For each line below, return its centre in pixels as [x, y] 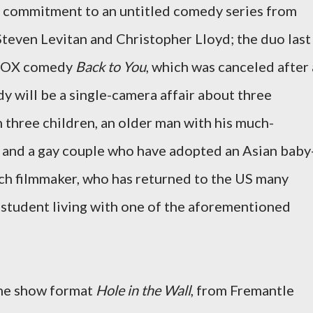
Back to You [111, 66]
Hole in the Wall [143, 290]
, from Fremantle [242, 290]
